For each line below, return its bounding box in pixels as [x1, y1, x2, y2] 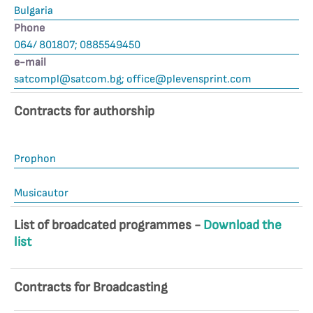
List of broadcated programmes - [14, 217, 203, 233]
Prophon [14, 152, 56, 166]
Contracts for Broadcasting [14, 279, 168, 296]
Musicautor [14, 187, 68, 200]
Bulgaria [14, 4, 53, 17]
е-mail [14, 56, 46, 69]
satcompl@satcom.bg [14, 73, 122, 86]
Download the [203, 217, 282, 233]
